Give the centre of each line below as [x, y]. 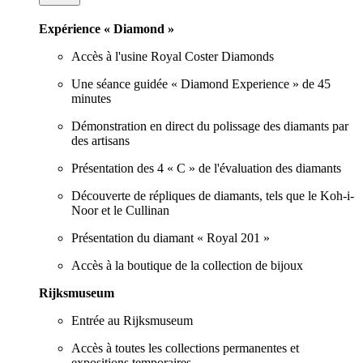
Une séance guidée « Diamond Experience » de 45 [201, 84]
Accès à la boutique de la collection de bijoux [187, 266]
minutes [91, 99]
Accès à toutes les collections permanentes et [185, 348]
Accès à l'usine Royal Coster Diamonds [173, 57]
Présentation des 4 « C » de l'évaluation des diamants [206, 169]
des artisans [100, 141]
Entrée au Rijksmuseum [132, 321]
